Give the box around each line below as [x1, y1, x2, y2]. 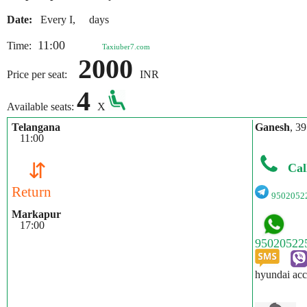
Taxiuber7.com [102, 42, 150, 51]
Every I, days [35, 14, 109, 25]
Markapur [12, 208, 61, 220]
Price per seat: [7, 69, 78, 80]
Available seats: [7, 101, 77, 112]
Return [12, 184, 51, 199]
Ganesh [254, 121, 290, 133]
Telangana [12, 121, 60, 133]
